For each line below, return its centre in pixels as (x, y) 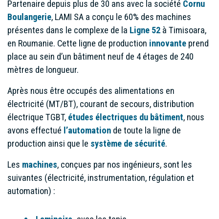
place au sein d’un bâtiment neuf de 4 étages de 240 (100, 56)
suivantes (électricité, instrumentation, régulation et (101, 178)
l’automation (88, 130)
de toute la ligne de (147, 130)
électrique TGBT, (38, 117)
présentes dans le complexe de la (68, 30)
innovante (169, 43)
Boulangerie (29, 17)
